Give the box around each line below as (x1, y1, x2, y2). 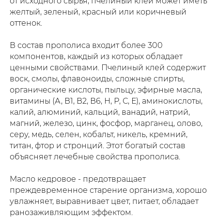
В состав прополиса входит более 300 (10, 41, 163, 50)
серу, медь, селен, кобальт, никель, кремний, (10, 130, 187, 139)
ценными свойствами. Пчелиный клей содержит (10, 63, 206, 72)
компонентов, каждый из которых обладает (10, 52, 183, 61)
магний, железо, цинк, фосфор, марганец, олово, (10, 119, 202, 128)
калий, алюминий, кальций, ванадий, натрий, (10, 108, 190, 117)
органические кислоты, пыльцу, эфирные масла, (10, 85, 202, 94)
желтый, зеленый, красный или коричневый (10, 7, 186, 16)
